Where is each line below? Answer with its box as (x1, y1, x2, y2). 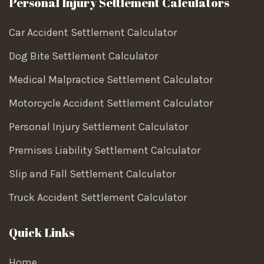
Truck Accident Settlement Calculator (9, 191, 187, 204)
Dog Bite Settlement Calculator (9, 49, 158, 63)
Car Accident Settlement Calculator (9, 26, 177, 39)
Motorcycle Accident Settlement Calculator (9, 97, 213, 110)
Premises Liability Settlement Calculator (9, 144, 200, 157)
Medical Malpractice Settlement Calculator (9, 73, 213, 87)
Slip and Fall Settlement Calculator (9, 167, 176, 181)
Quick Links (9, 225, 74, 241)
